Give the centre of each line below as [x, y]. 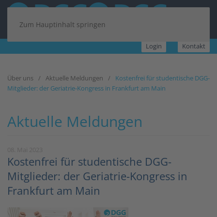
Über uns [20, 78]
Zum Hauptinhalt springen [62, 24]
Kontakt [194, 46]
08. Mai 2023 [25, 150]
